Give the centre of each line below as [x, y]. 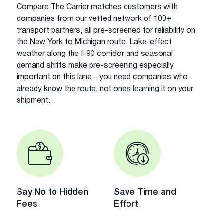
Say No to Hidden [52, 192]
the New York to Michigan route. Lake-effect [94, 42]
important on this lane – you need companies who [102, 77]
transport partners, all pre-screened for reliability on [106, 30]
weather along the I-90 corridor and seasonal [95, 54]
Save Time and [145, 192]
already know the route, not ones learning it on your [105, 89]
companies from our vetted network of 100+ [94, 19]
